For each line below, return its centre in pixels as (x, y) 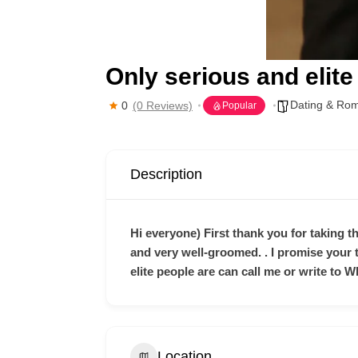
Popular (239, 105)
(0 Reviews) (163, 105)
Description (166, 174)
